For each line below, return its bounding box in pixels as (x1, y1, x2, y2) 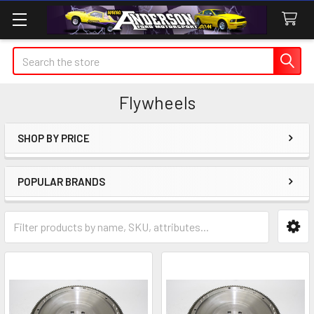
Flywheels (118, 92, 196, 113)
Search (13, 48, 45, 62)
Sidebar (17, 148, 87, 173)
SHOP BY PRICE (18, 132, 90, 144)
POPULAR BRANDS (18, 175, 105, 188)
